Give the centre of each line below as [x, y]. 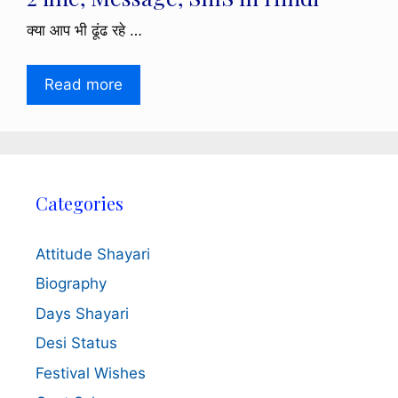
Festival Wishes [91, 373]
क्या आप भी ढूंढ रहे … [84, 31]
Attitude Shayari [93, 254]
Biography [71, 284]
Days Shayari [82, 313]
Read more [84, 84]
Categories [80, 203]
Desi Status [76, 343]
